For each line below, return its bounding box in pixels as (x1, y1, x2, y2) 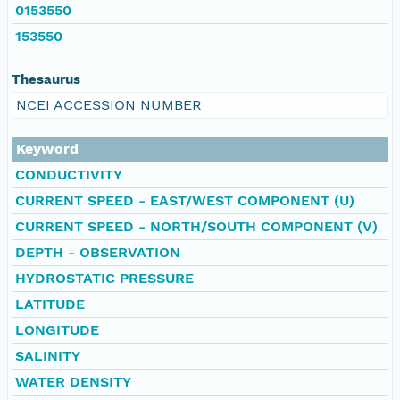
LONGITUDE (15, 321, 99, 338)
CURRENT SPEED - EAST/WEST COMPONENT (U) (15, 191, 354, 209)
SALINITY (15, 346, 80, 364)
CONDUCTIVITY (15, 165, 122, 183)
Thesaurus (12, 71, 80, 87)
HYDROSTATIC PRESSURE (15, 269, 194, 287)
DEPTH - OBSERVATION (15, 243, 180, 261)
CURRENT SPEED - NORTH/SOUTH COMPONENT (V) (15, 217, 378, 235)
